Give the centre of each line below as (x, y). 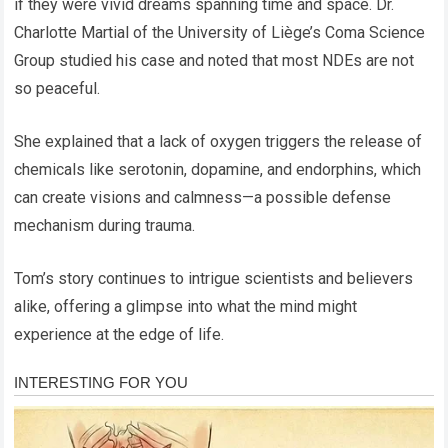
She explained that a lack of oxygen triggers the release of (218, 141)
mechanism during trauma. (105, 225)
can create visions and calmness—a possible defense (203, 197)
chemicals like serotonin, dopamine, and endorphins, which (218, 169)
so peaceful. (57, 88)
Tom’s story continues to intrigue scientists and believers (214, 278)
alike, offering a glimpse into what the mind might (186, 306)
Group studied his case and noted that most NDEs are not (214, 60)
